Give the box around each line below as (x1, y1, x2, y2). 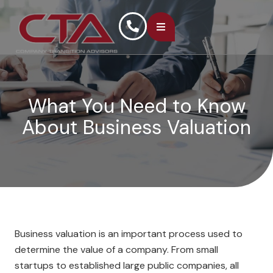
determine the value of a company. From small (15, 243, 218, 256)
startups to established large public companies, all (15, 259, 239, 272)
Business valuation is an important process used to (15, 227, 243, 240)
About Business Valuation (22, 115, 251, 140)
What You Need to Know (27, 93, 246, 119)
